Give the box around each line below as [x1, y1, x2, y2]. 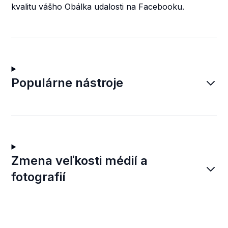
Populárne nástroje [11, 75, 124, 90]
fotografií [11, 169, 66, 184]
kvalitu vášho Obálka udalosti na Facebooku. [11, 2, 185, 12]
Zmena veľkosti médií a [11, 153, 148, 168]
